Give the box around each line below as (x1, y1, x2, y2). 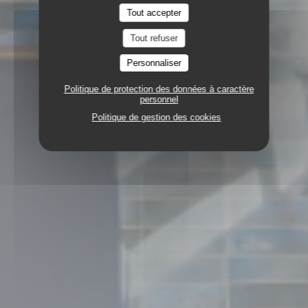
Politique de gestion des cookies (91, 111, 221, 122)
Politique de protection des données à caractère (64, 83, 254, 94)
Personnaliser (126, 57, 181, 68)
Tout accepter (126, 7, 181, 18)
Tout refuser (130, 32, 178, 43)
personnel (140, 93, 178, 104)
